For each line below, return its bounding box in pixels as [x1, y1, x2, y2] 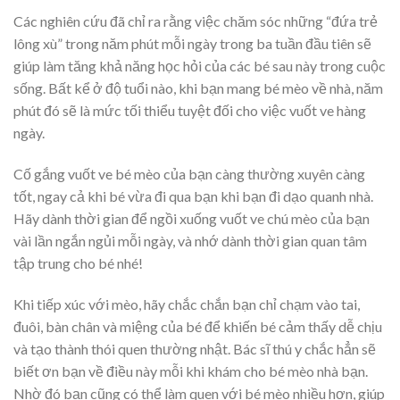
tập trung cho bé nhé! [13, 254, 143, 272]
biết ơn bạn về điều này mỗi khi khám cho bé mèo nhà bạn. [13, 362, 368, 379]
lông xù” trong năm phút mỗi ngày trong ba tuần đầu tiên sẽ [13, 35, 371, 53]
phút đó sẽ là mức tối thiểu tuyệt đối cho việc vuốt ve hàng [13, 102, 366, 120]
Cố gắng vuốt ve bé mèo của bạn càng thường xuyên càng [13, 165, 365, 183]
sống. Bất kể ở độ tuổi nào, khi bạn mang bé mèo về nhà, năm [13, 79, 383, 97]
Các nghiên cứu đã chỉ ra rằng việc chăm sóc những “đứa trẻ [13, 12, 378, 30]
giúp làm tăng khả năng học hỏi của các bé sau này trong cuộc [13, 57, 386, 75]
